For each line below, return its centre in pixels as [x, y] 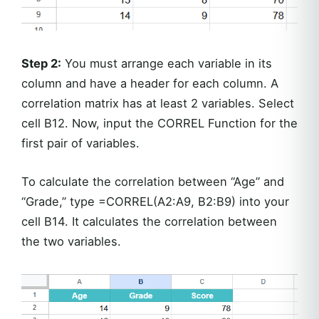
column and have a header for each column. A [150, 84]
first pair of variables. [80, 143]
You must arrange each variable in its [167, 64]
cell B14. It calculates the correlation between [149, 222]
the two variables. [71, 242]
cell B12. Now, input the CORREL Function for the [159, 124]
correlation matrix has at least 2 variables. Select [158, 104]
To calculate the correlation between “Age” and [153, 182]
